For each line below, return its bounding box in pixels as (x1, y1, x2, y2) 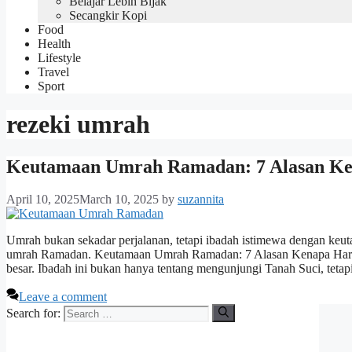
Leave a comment (19, 290, 107, 304)
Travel (38, 64, 69, 79)
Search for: (6, 306, 60, 320)
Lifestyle (38, 50, 81, 64)
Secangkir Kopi (69, 8, 147, 22)
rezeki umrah (6, 110, 150, 139)
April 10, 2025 (6, 192, 79, 207)
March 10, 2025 (79, 192, 159, 207)
